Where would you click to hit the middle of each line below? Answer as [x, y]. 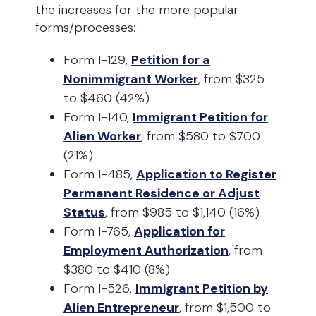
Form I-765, [99, 231]
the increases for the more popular [137, 10]
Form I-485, [100, 174]
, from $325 [231, 79]
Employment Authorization [146, 250]
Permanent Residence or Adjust [162, 193]
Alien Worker [102, 136]
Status [84, 212]
